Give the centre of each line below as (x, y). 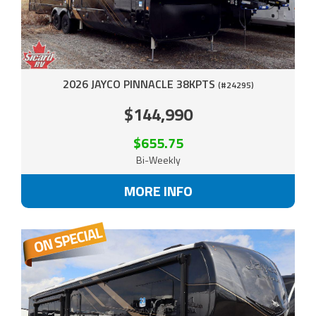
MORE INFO (158, 190)
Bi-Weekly (158, 159)
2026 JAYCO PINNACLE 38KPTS (140, 84)
